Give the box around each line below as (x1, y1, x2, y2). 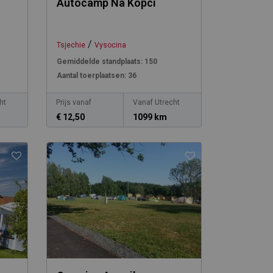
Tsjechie (56, 41, 85, 49)
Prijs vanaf (55, 98, 91, 107)
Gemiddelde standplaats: (56, 57, 143, 66)
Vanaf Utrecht (133, 98, 180, 107)
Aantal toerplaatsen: (56, 71, 126, 80)
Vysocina (94, 41, 126, 49)
